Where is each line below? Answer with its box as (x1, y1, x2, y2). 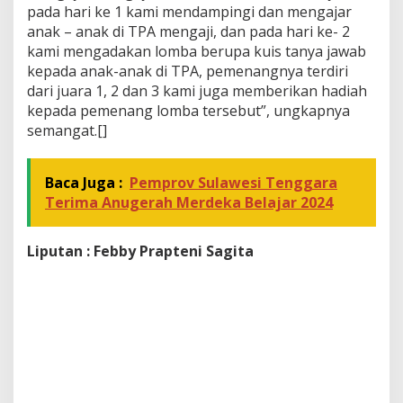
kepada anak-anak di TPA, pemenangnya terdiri (27, 61, 348, 82)
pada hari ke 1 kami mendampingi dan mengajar (27, 2, 352, 22)
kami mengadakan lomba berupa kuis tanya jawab (27, 41, 366, 62)
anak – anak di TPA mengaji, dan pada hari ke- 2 (27, 22, 350, 42)
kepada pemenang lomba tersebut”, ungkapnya (27, 101, 350, 121)
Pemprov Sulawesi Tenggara (130, 173, 337, 193)
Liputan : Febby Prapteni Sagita (27, 241, 254, 262)
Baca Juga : (45, 173, 122, 193)
